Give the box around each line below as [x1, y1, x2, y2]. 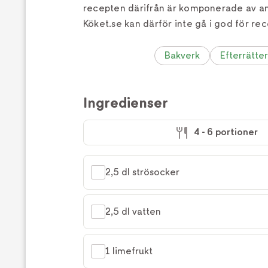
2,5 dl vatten [105, 206, 161, 218]
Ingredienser [83, 95, 168, 111]
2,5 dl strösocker [105, 166, 179, 178]
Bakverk [165, 50, 200, 61]
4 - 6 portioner [194, 126, 258, 138]
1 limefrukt [105, 245, 153, 257]
